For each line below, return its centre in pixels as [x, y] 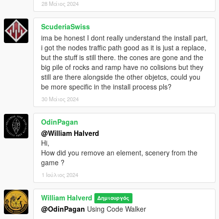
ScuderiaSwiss [66, 26]
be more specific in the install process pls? [106, 86]
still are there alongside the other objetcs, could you [121, 77]
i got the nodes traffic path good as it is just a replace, [124, 47]
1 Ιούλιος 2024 [60, 174]
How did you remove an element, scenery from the [119, 152]
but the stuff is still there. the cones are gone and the [122, 57]
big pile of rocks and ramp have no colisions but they [122, 67]
